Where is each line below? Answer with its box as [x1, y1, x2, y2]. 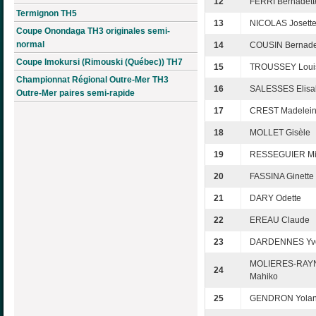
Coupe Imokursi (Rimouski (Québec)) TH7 [16, 56, 183, 67]
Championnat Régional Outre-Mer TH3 [16, 74, 169, 85]
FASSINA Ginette [250, 171, 314, 182]
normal [16, 39, 44, 49]
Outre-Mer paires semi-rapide [16, 87, 135, 98]
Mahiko [250, 272, 278, 282]
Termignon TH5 [16, 8, 77, 18]
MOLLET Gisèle [250, 128, 310, 138]
